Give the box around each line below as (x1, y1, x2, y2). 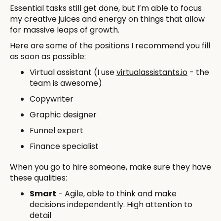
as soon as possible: (10, 50, 86, 62)
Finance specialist (30, 140, 99, 152)
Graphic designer (30, 109, 97, 120)
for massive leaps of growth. (10, 24, 119, 36)
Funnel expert (30, 124, 83, 136)
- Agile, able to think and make (56, 187, 177, 199)
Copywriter (30, 93, 74, 105)
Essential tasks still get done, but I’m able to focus (10, 2, 202, 14)
